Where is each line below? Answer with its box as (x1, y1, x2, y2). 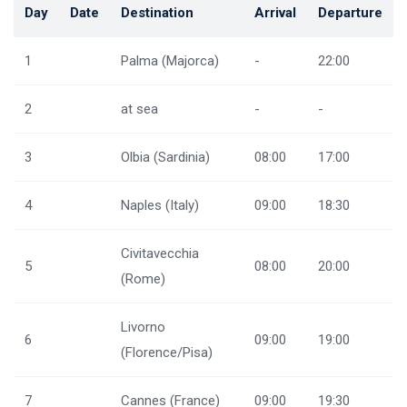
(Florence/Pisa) (121, 344, 213, 361)
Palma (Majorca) (121, 53, 219, 69)
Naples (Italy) (121, 197, 199, 213)
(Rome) (121, 271, 165, 287)
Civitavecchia (121, 245, 199, 262)
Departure (318, 5, 382, 21)
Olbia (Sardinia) (121, 149, 210, 165)
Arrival (254, 5, 296, 21)
